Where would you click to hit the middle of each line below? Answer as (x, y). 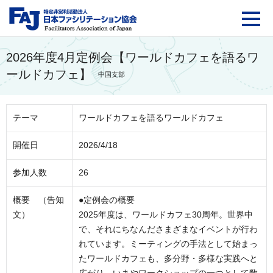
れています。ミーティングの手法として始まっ (168, 244)
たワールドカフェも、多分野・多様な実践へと (168, 259)
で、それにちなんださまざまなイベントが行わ (168, 229)
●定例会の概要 (107, 200)
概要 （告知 (38, 200)
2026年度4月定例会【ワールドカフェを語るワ (133, 57)
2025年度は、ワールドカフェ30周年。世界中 (166, 215)
